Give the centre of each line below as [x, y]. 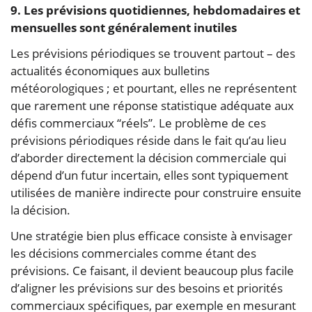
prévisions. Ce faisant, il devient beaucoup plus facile [152, 270]
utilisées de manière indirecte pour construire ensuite [156, 192]
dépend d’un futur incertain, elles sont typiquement [149, 175]
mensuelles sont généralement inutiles [124, 27]
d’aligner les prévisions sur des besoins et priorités [147, 288]
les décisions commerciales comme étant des [133, 253]
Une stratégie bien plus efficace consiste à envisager [151, 235]
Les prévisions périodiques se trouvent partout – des [153, 53]
